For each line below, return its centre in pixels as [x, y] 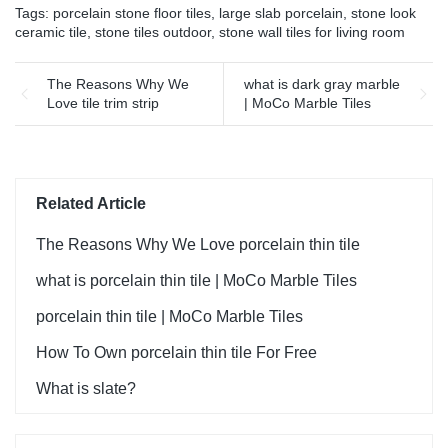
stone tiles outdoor [153, 32]
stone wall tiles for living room [312, 32]
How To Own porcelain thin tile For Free [176, 353]
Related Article [91, 204]
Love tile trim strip [103, 103]
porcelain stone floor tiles [132, 13]
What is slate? [86, 389]
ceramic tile [51, 32]
